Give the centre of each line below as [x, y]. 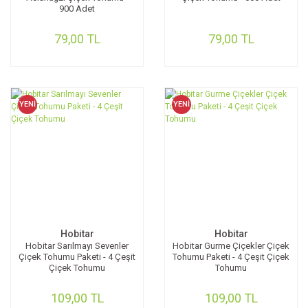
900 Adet [77, 9]
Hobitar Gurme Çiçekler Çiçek [231, 246]
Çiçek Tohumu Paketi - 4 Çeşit [77, 257]
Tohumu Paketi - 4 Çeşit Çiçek [231, 257]
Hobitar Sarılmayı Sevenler [77, 246]
